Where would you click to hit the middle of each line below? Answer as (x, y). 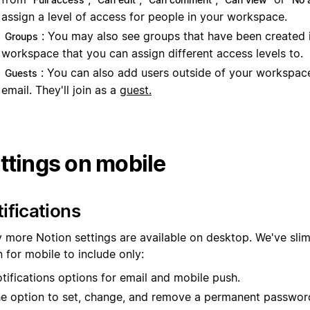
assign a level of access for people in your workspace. (144, 17)
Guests (21, 73)
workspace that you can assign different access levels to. (152, 54)
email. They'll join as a (61, 90)
